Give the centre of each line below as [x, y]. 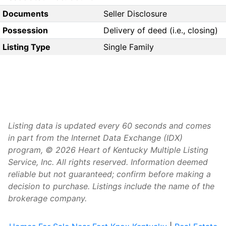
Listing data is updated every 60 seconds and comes [109, 126]
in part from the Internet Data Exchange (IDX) [95, 138]
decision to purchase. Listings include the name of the [111, 186]
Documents [25, 14]
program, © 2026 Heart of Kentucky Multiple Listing [108, 150]
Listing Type [26, 47]
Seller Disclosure [135, 14]
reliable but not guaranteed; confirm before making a [109, 174]
